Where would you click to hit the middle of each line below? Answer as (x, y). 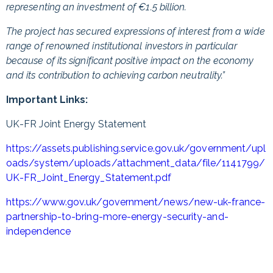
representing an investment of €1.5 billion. (97, 7)
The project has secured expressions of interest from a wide (136, 31)
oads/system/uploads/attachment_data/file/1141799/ (136, 163)
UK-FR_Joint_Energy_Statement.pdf (89, 178)
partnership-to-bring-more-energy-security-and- (117, 217)
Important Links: (47, 100)
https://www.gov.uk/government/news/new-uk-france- (136, 202)
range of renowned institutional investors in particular (122, 46)
